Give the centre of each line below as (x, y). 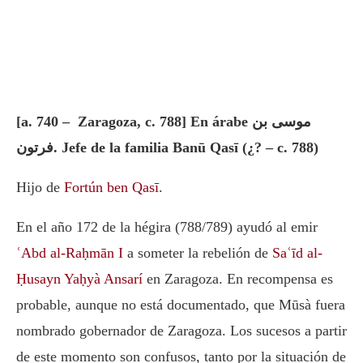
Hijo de (40, 187)
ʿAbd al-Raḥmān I (70, 252)
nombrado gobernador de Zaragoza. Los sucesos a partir (181, 330)
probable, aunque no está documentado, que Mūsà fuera (181, 304)
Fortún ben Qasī (111, 187)
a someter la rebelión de (198, 252)
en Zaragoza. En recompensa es (238, 278)
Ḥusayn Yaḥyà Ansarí (79, 278)
